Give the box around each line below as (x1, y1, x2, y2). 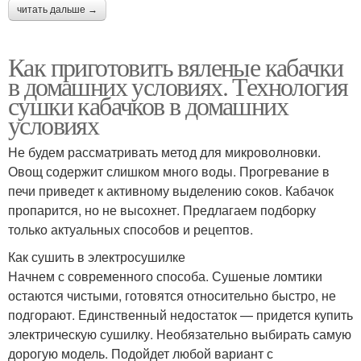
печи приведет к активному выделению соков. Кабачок (8, 181, 334, 201)
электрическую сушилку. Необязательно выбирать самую (8, 325, 351, 344)
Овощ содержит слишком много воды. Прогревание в (8, 162, 330, 181)
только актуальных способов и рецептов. (8, 220, 253, 239)
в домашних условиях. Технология (8, 68, 348, 104)
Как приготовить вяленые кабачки (8, 49, 343, 85)
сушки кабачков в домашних (8, 88, 288, 123)
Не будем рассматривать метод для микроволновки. (8, 143, 321, 162)
